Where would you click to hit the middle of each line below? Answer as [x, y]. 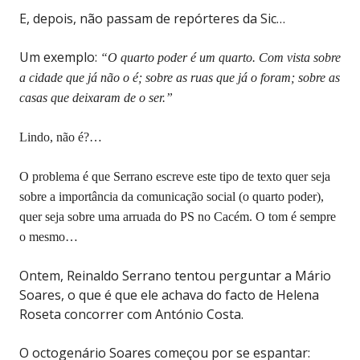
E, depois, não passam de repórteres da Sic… [152, 18]
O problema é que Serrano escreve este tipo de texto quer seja [175, 176]
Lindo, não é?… [61, 137]
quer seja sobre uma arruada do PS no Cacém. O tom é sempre [178, 216]
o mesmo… [49, 236]
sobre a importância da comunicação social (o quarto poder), [172, 196]
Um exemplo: [60, 57]
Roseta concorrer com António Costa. [131, 314]
